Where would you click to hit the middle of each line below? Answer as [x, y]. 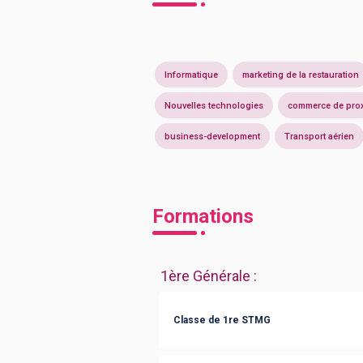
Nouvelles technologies [214, 105]
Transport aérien [319, 136]
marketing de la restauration [301, 75]
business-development [212, 136]
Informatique [191, 75]
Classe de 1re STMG [222, 320]
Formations [203, 216]
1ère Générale [205, 276]
